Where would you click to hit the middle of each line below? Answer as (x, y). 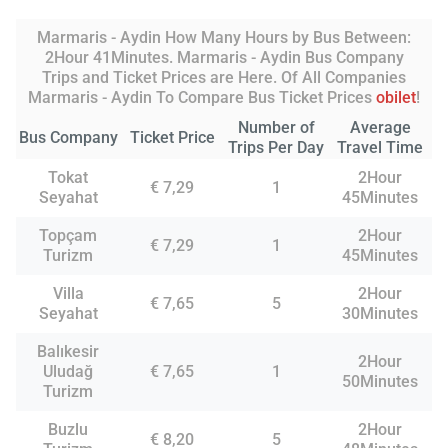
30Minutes (380, 313)
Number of (276, 127)
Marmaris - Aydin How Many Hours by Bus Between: (224, 37)
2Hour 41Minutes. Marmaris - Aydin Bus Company (224, 57)
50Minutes (380, 381)
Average (380, 127)
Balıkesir (68, 351)
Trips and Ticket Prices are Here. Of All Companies (224, 77)
